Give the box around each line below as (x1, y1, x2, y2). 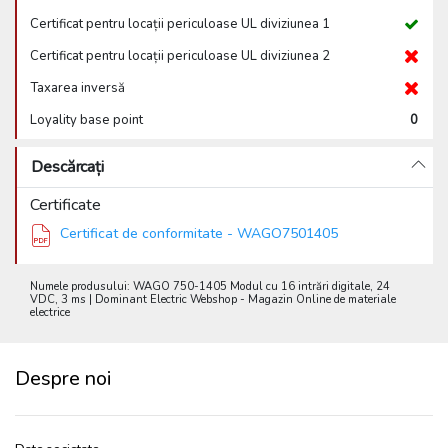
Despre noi (15, 365, 111, 392)
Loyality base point (30, 111, 143, 129)
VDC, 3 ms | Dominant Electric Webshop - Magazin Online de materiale (30, 292, 396, 307)
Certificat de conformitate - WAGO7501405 (60, 224, 338, 243)
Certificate (30, 194, 101, 216)
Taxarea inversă (30, 79, 125, 97)
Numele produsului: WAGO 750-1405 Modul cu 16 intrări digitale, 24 (30, 279, 390, 294)
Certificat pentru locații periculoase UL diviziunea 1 (30, 15, 330, 33)
